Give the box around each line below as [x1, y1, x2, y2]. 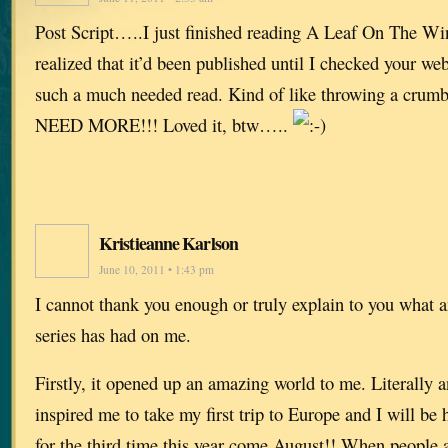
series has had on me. [35, 322, 191, 348]
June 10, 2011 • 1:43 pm [99, 262, 214, 278]
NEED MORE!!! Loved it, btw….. [35, 112, 293, 138]
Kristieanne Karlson [99, 230, 238, 257]
